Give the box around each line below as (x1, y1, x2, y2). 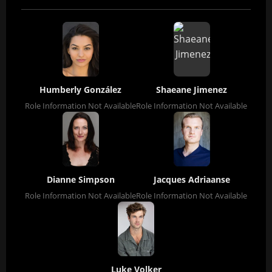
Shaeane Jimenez (156, 83, 227, 95)
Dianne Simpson (46, 173, 115, 185)
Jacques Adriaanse (153, 173, 230, 185)
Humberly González (39, 83, 121, 95)
